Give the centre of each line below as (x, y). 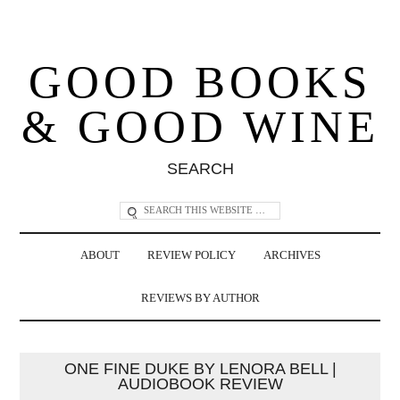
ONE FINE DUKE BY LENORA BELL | (200, 368)
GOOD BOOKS (200, 82)
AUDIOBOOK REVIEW (200, 383)
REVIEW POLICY (191, 255)
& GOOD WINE (200, 126)
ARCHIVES (292, 255)
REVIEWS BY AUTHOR (200, 298)
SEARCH (200, 168)
